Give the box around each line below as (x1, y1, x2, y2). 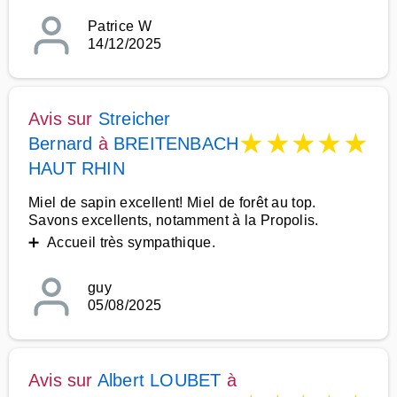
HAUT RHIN (28, 159, 125, 178)
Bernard (28, 134, 93, 153)
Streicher (97, 109, 171, 128)
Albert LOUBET (97, 370, 222, 390)
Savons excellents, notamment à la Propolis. (28, 213, 319, 228)
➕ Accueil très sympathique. (28, 235, 215, 250)
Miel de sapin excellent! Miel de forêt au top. (28, 195, 316, 210)
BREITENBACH (113, 134, 239, 153)
